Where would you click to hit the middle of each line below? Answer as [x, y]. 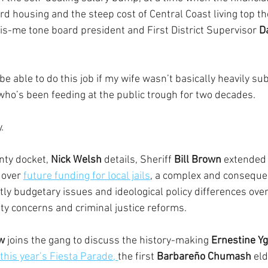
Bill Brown [198, 160]
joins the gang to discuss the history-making [108, 241]
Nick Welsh [76, 160]
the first [137, 257]
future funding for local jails [87, 176]
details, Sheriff [138, 160]
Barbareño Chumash [204, 257]
